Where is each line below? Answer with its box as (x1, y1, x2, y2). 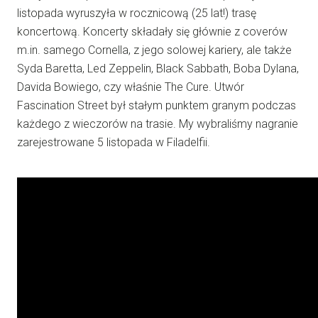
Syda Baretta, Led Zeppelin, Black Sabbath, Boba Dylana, (17, 61, 299, 75)
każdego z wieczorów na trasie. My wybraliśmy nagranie (17, 116, 298, 131)
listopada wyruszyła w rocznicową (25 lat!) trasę (17, 6, 256, 20)
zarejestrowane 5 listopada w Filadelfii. (17, 135, 210, 149)
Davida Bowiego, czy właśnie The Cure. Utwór (17, 79, 244, 94)
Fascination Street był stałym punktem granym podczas (17, 98, 296, 112)
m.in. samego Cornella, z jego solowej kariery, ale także (17, 43, 292, 57)
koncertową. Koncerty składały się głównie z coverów (17, 24, 287, 38)
